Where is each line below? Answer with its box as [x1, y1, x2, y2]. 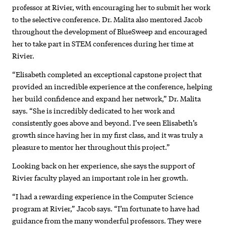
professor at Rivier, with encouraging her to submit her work [12, 2, 211, 12]
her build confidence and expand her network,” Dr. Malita [12, 93, 201, 103]
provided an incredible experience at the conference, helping [12, 81, 213, 91]
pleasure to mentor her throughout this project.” [12, 141, 171, 152]
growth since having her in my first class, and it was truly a [12, 129, 203, 140]
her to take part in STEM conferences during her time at [12, 38, 194, 48]
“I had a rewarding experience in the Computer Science [12, 191, 194, 202]
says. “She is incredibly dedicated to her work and [12, 105, 176, 116]
